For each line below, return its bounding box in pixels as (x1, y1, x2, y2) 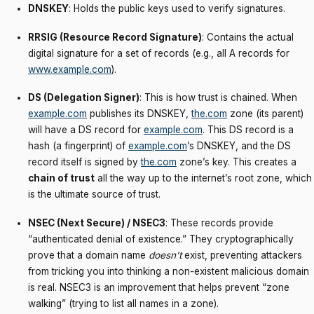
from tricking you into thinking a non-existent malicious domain (28, 265, 309, 277)
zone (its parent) (227, 108, 303, 120)
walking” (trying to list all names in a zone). (28, 297, 219, 309)
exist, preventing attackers (182, 249, 302, 261)
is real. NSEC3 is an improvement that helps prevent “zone (28, 281, 289, 293)
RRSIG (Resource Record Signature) (28, 31, 202, 43)
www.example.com (28, 63, 111, 75)
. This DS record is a (203, 124, 294, 136)
